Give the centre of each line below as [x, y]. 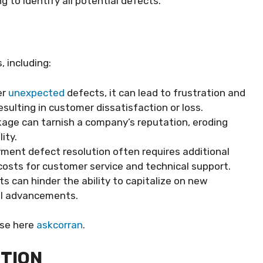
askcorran [60, 225]
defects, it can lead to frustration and [156, 92]
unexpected [38, 92]
